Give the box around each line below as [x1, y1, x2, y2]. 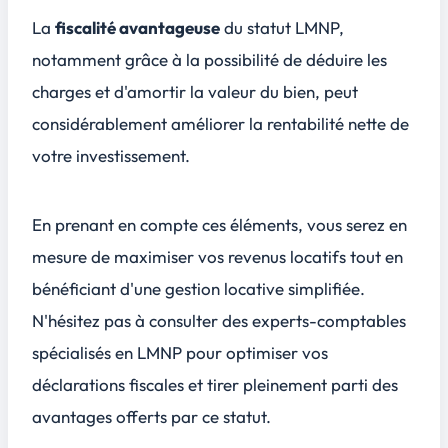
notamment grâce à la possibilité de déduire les [32, 48, 387, 70]
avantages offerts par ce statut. [32, 406, 271, 428]
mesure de [32, 246, 114, 268]
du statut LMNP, [220, 16, 344, 38]
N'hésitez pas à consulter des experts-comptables [32, 310, 406, 332]
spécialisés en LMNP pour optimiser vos [32, 342, 328, 364]
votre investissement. [32, 144, 190, 166]
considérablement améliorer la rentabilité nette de [32, 112, 409, 134]
